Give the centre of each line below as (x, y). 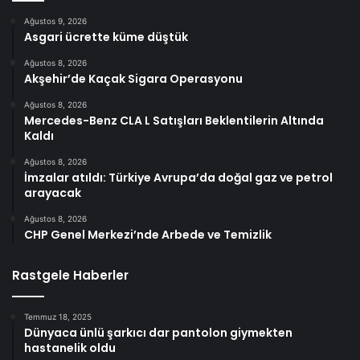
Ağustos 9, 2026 (55, 20)
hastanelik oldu (70, 348)
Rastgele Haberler (70, 275)
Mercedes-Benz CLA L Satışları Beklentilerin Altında (174, 120)
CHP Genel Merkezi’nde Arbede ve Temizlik (148, 234)
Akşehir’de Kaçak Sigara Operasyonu (133, 78)
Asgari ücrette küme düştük (106, 37)
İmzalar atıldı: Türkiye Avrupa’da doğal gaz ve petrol (178, 177)
